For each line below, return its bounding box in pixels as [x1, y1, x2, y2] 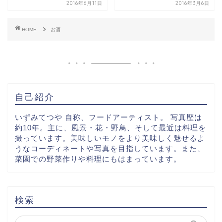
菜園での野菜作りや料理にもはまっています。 [15, 154, 181, 163]
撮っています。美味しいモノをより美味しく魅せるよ [15, 133, 205, 142]
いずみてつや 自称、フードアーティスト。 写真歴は [15, 112, 202, 121]
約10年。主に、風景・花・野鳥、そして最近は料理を [15, 123, 206, 132]
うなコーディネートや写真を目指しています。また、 [15, 144, 205, 153]
